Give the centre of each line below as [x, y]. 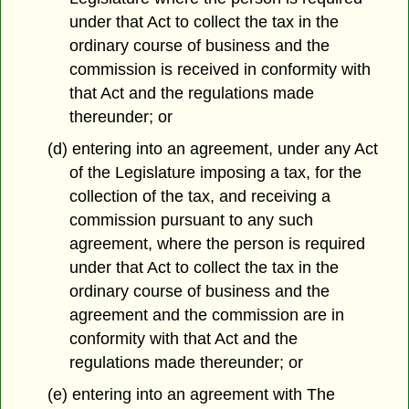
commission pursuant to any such [192, 220]
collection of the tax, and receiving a [200, 197]
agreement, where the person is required [218, 244]
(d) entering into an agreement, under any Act [212, 149]
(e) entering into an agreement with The [191, 395]
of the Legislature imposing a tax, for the [216, 173]
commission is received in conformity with [220, 70]
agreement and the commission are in [207, 315]
